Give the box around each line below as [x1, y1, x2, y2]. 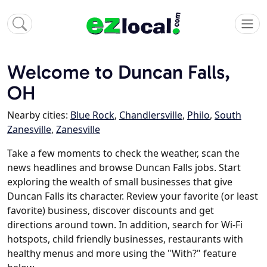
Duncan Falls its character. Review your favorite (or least [7, 190, 258, 203]
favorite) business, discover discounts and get [7, 204, 214, 218]
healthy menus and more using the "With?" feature [7, 247, 237, 260]
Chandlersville [119, 108, 182, 122]
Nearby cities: [7, 108, 70, 122]
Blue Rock [70, 108, 114, 122]
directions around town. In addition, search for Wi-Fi [7, 218, 243, 232]
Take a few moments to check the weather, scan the [7, 147, 240, 160]
